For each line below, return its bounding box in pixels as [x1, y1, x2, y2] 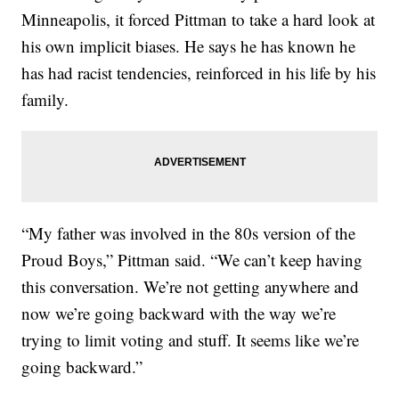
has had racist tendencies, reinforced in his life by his [21, 61, 377, 84]
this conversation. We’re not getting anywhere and [21, 274, 360, 297]
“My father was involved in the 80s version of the [21, 221, 356, 244]
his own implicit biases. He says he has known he [21, 34, 356, 57]
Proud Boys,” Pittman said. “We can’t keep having [21, 248, 363, 271]
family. [21, 87, 69, 110]
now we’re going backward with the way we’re [21, 301, 337, 324]
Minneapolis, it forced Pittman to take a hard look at [21, 7, 376, 30]
